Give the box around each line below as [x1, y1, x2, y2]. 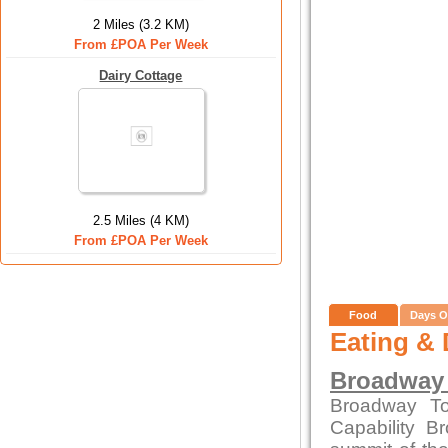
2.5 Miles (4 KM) [93, 213, 189, 228]
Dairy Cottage [99, 68, 183, 83]
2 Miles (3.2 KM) [93, 17, 189, 32]
